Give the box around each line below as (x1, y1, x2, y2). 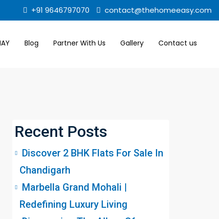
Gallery (120, 38, 144, 48)
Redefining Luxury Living (20, 198, 128, 210)
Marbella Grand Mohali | (22, 181, 127, 193)
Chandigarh (20, 164, 70, 176)
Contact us (158, 38, 197, 48)
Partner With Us (53, 38, 106, 48)
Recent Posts (15, 122, 107, 141)
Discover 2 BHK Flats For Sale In (22, 147, 163, 159)
